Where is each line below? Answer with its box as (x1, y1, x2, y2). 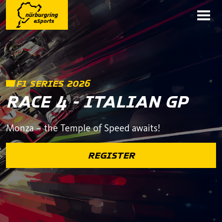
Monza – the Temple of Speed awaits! (6, 122, 161, 134)
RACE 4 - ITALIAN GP (6, 92, 188, 111)
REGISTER (87, 150, 135, 161)
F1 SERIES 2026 (16, 78, 90, 89)
